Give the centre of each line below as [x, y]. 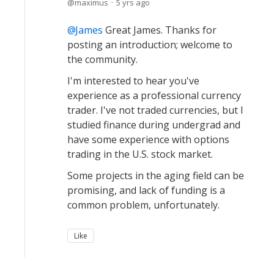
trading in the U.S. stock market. [141, 154]
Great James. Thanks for [160, 30]
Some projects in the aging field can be [156, 175]
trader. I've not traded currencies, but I [155, 110]
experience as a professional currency [154, 95]
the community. [104, 59]
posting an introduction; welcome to [150, 44]
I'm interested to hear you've [133, 80]
